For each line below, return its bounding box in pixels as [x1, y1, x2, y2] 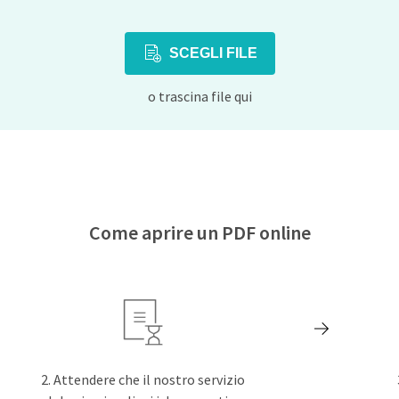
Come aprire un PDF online [88, 220, 311, 245]
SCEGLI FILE [168, 45, 257, 61]
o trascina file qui [147, 87, 252, 105]
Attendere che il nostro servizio [53, 370, 245, 388]
